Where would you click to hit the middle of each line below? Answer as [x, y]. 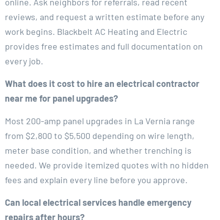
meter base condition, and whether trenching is [98, 150]
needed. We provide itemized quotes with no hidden [107, 165]
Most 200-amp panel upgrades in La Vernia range [100, 121]
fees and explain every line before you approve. [96, 179]
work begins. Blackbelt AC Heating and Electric [96, 31]
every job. [24, 61]
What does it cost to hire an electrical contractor [102, 83]
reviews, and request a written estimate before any [105, 16]
